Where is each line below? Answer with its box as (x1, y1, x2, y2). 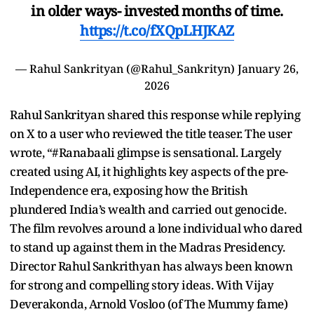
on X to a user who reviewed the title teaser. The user (10, 125, 292, 142)
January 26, (238, 60, 299, 76)
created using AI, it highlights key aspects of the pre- (10, 163, 288, 179)
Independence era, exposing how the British (10, 182, 247, 198)
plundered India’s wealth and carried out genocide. (10, 200, 286, 217)
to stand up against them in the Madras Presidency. (10, 238, 285, 255)
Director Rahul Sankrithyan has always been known (10, 257, 292, 274)
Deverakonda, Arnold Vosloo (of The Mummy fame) (10, 295, 287, 312)
